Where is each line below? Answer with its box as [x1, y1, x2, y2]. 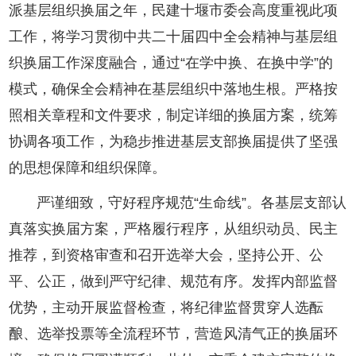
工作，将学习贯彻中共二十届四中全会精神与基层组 [9, 29, 339, 44]
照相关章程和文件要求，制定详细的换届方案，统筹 [9, 108, 339, 123]
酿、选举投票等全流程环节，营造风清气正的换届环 [9, 327, 339, 342]
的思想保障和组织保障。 [9, 161, 167, 176]
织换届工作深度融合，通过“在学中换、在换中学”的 [9, 56, 334, 71]
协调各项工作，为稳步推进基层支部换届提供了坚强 [9, 134, 339, 149]
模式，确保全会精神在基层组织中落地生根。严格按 [9, 82, 339, 97]
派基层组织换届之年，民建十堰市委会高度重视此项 [9, 3, 339, 18]
